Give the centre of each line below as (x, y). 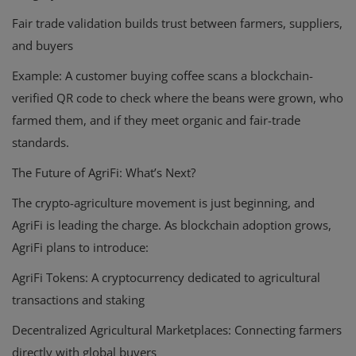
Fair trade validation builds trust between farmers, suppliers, (177, 23)
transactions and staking (78, 300)
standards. (41, 143)
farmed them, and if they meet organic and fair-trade (156, 120)
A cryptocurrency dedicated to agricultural (204, 278)
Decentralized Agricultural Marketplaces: (122, 330)
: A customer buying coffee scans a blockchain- (186, 76)
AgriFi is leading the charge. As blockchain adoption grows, (172, 225)
